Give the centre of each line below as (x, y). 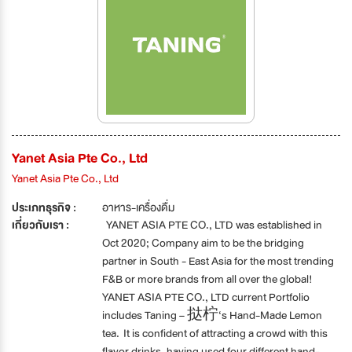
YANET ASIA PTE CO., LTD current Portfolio (206, 297)
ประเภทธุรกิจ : (44, 207)
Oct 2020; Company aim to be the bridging (203, 242)
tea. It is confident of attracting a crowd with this (215, 333)
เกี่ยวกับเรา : (40, 224)
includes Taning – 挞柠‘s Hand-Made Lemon (212, 315)
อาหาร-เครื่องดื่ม (138, 207)
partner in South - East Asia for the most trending (218, 260)
